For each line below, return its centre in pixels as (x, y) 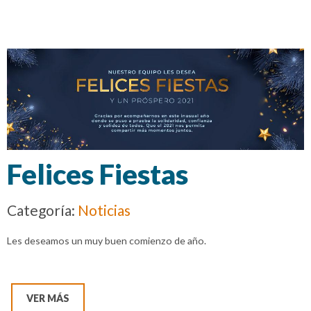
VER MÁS (48, 299)
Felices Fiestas (98, 175)
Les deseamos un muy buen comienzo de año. (107, 241)
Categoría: (42, 210)
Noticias (104, 210)
